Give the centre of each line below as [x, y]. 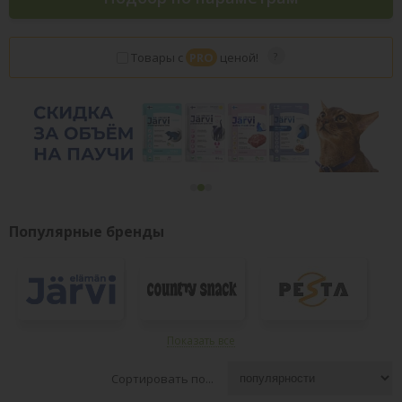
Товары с [158, 57]
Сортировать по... [162, 378]
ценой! [238, 57]
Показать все [201, 341]
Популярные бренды [87, 232]
